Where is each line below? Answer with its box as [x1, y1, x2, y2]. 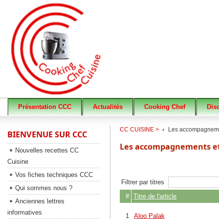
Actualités [92, 103, 123, 110]
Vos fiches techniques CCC [15, 171, 93, 178]
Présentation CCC [18, 103, 71, 110]
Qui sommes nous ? [15, 184, 72, 192]
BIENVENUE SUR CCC [7, 129, 87, 140]
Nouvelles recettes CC [15, 147, 79, 154]
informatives [7, 209, 42, 216]
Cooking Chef [144, 103, 185, 110]
